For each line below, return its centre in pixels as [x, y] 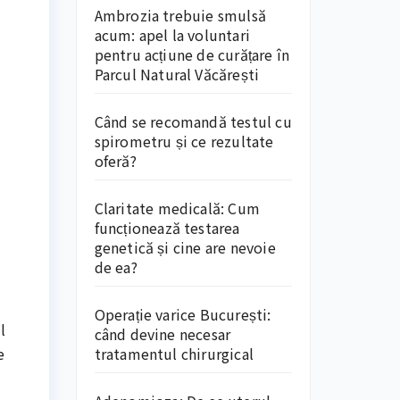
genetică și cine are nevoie [185, 247]
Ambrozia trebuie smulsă [180, 15]
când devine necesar [162, 334]
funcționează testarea [167, 228]
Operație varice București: [183, 314]
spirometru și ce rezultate [184, 141]
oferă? [115, 161]
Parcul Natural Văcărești [179, 74]
